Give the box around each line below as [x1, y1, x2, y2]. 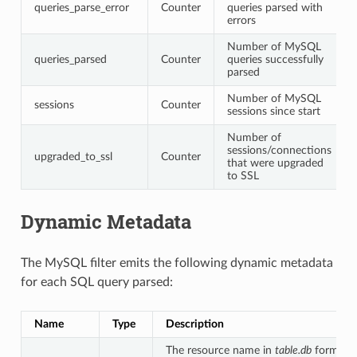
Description [165, 317, 224, 330]
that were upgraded [226, 156, 324, 169]
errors [226, 14, 256, 26]
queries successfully [226, 53, 324, 65]
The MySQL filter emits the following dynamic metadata [20, 256, 333, 269]
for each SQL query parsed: [20, 275, 173, 288]
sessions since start [226, 104, 320, 117]
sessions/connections [226, 143, 331, 156]
